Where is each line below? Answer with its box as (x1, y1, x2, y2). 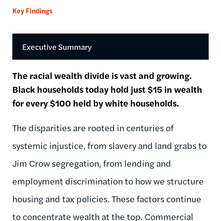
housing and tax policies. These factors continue (12, 192, 201, 205)
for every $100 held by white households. (12, 96, 179, 109)
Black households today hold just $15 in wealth (12, 82, 202, 95)
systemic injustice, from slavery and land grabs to (12, 139, 207, 151)
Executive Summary (22, 40, 92, 52)
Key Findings (12, 5, 53, 15)
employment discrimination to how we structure (12, 174, 204, 187)
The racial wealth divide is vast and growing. (12, 69, 192, 81)
